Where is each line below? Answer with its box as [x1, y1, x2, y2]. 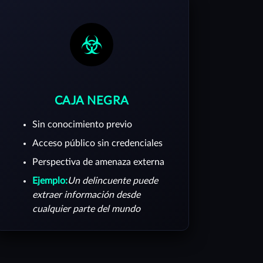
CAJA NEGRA [54, 95, 129, 107]
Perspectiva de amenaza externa [32, 157, 164, 167]
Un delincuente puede [68, 176, 158, 186]
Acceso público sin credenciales [32, 139, 163, 148]
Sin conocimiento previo [32, 120, 132, 129]
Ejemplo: [32, 176, 68, 186]
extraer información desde [32, 190, 140, 200]
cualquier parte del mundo [32, 204, 140, 214]
